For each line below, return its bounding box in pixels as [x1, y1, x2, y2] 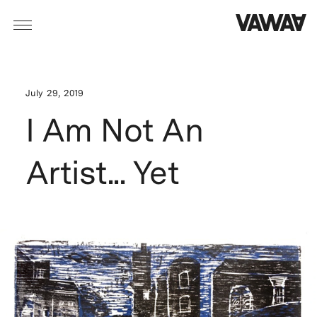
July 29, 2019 [25, 88, 84, 98]
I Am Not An [25, 110, 204, 149]
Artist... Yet [25, 153, 180, 192]
